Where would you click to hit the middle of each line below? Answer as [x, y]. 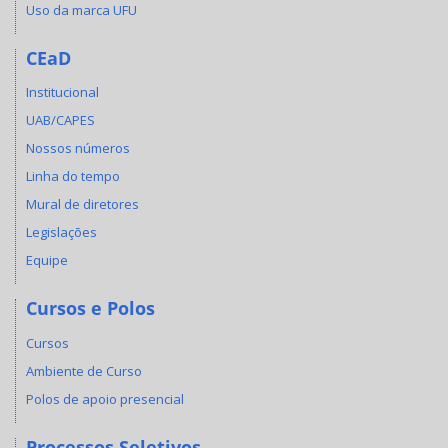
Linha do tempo [73, 176]
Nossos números [78, 148]
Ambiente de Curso [84, 370]
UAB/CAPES [60, 120]
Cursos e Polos [90, 308]
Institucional [62, 92]
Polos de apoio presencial [105, 398]
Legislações [61, 232]
